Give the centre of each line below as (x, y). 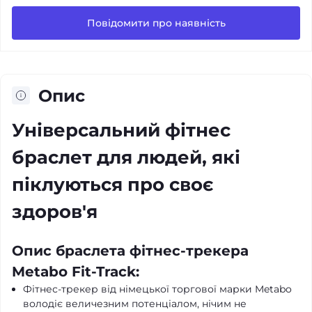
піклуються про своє (112, 184)
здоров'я (55, 211)
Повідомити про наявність (156, 23)
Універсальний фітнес (121, 130)
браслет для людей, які (126, 157)
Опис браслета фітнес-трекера (130, 250)
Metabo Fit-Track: (76, 271)
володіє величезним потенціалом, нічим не (135, 303)
